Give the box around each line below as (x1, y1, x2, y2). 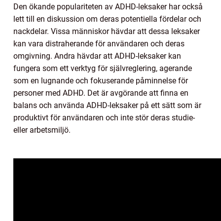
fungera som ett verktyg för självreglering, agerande (13, 63, 192, 73)
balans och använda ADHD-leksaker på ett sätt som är (13, 100, 201, 110)
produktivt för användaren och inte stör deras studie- (13, 112, 195, 122)
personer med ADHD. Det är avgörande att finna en (13, 88, 188, 98)
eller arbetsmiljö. (13, 125, 71, 135)
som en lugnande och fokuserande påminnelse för (13, 75, 188, 85)
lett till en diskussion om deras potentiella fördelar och (13, 14, 201, 24)
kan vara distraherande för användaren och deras (13, 38, 184, 48)
